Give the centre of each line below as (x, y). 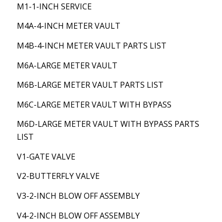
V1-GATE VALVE (46, 156)
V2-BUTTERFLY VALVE (58, 176)
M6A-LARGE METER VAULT (67, 65)
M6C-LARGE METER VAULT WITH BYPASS (94, 104)
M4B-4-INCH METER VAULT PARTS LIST (91, 45)
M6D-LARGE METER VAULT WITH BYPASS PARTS (108, 124)
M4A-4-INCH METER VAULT (68, 26)
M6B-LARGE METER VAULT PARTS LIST (90, 85)
